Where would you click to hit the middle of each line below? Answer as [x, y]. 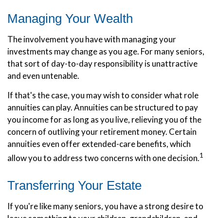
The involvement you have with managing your [92, 39]
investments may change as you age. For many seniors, [106, 51]
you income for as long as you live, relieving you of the [104, 119]
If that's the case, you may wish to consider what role [103, 95]
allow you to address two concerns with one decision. [103, 158]
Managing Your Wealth [70, 18]
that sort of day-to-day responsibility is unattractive [102, 64]
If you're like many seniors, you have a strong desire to [105, 206]
